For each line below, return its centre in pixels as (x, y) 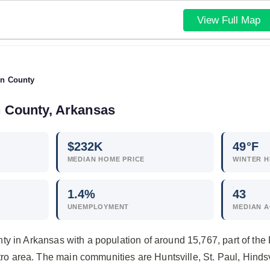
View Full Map (228, 20)
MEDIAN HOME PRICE (106, 159)
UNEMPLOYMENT (98, 207)
